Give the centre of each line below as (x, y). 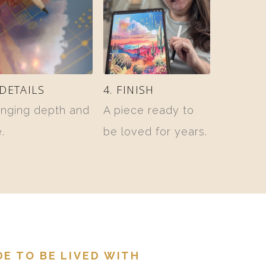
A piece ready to (148, 110)
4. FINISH (129, 89)
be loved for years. (155, 131)
